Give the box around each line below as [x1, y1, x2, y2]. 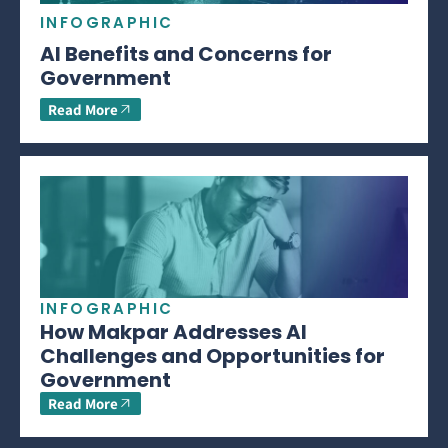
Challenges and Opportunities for [40, 342, 385, 371]
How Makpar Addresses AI [40, 318, 307, 347]
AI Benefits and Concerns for [40, 40, 332, 69]
